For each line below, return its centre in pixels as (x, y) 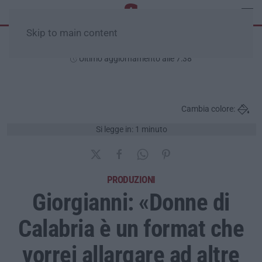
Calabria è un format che (131, 228)
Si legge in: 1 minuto (131, 129)
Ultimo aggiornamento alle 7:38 (135, 58)
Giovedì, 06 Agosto (131, 45)
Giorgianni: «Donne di (131, 202)
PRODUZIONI (131, 179)
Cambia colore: (208, 109)
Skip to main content (72, 33)
